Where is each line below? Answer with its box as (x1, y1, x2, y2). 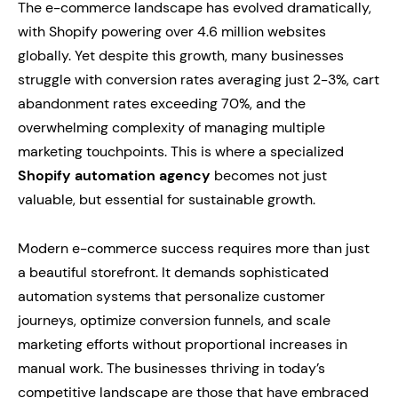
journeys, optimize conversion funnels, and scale (18, 311, 330, 330)
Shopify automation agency (18, 166, 211, 185)
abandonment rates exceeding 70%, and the (18, 94, 306, 113)
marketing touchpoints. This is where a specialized (18, 142, 344, 161)
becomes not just (211, 166, 327, 185)
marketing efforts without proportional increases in (18, 335, 347, 354)
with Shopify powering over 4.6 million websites (18, 22, 326, 41)
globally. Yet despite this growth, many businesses (18, 46, 344, 65)
